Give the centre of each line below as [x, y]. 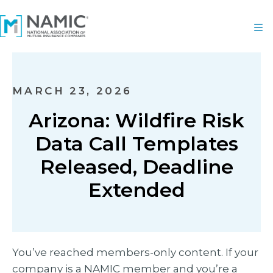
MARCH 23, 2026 [72, 91]
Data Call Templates [136, 144]
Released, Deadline [136, 167]
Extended [136, 190]
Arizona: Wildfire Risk [136, 120]
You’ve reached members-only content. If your [135, 252]
